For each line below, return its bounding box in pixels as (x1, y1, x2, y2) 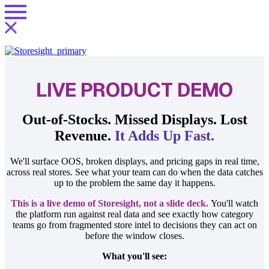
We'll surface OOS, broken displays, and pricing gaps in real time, (10, 156, 259, 166)
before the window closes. (85, 230, 184, 241)
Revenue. (55, 127, 115, 144)
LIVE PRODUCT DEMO (36, 77, 233, 102)
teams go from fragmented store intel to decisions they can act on (12, 219, 257, 230)
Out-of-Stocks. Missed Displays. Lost (22, 111, 247, 127)
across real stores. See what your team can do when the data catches (6, 166, 263, 177)
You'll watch (211, 198, 258, 208)
